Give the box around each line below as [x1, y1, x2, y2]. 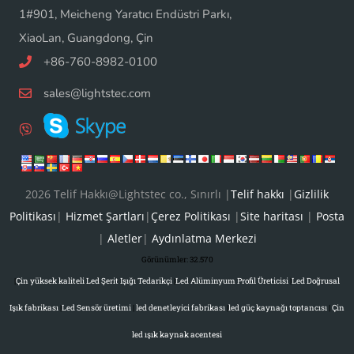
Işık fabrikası [9, 302, 58, 313]
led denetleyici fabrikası [134, 302, 225, 313]
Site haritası [240, 208, 303, 224]
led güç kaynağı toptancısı [228, 302, 327, 313]
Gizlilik [294, 186, 329, 201]
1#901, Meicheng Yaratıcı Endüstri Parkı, [19, 6, 232, 22]
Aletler [107, 230, 142, 246]
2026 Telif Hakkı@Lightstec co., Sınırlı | [25, 186, 231, 201]
